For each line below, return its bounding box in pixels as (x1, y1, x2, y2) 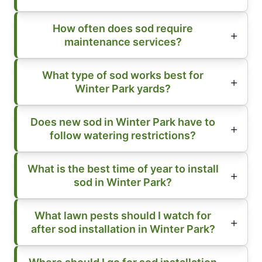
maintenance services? (64, 35, 182, 48)
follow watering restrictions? (50, 129, 196, 142)
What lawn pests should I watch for (35, 209, 211, 222)
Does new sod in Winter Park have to (30, 115, 215, 128)
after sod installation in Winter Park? (30, 222, 215, 235)
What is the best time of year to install (27, 162, 219, 175)
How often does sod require (53, 22, 193, 35)
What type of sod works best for (42, 68, 204, 81)
